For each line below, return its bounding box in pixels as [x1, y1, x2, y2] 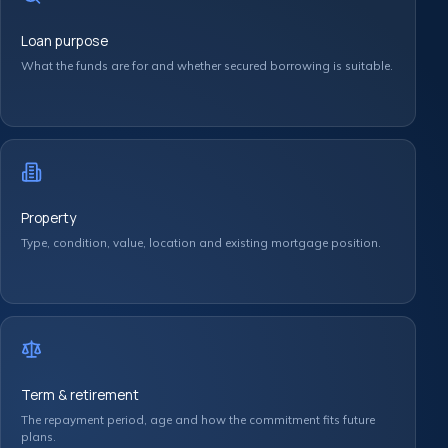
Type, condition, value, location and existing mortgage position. [21, 235, 381, 250]
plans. [21, 429, 56, 444]
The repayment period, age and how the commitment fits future [21, 412, 375, 427]
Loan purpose [21, 31, 108, 50]
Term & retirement [21, 385, 139, 404]
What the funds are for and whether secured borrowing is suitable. [21, 58, 393, 73]
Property [21, 208, 76, 227]
